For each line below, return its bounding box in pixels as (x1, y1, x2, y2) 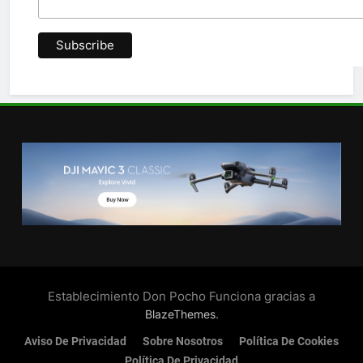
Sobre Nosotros (143, 334, 223, 348)
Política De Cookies (239, 334, 339, 348)
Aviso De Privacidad (24, 334, 126, 348)
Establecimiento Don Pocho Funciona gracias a (48, 288, 315, 304)
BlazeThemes (144, 306, 216, 321)
